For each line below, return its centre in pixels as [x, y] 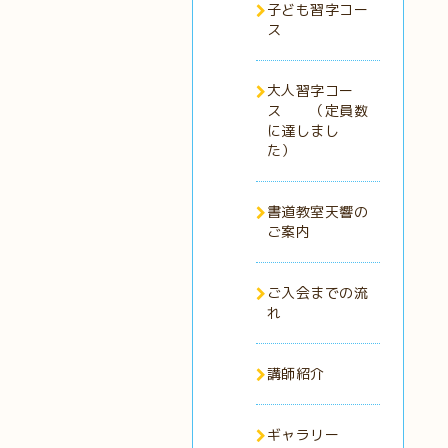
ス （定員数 [317, 110]
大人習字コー [310, 90]
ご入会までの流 [317, 292]
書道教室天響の [317, 211]
